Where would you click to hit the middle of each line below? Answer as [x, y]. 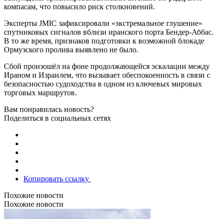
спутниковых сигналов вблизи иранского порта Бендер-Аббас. [109, 32]
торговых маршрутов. [40, 92]
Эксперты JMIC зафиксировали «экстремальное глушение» [103, 23]
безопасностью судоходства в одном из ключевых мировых [103, 84]
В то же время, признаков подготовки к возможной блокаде [104, 41]
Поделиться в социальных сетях [57, 118]
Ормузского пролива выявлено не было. [71, 49]
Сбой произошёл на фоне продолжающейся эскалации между [107, 66]
